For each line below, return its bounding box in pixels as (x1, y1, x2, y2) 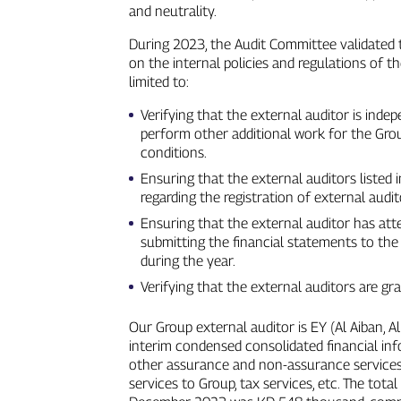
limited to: (129, 73, 189, 90)
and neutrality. (129, 3, 217, 20)
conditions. (140, 144, 207, 161)
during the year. (140, 252, 235, 269)
